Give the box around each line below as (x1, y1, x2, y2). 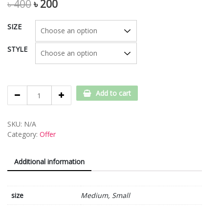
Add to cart (95, 88, 131, 98)
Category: (7, 130, 40, 139)
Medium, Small (81, 191, 130, 200)
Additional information (14, 157, 85, 167)
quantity (26, 106, 52, 116)
